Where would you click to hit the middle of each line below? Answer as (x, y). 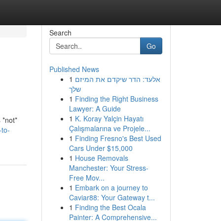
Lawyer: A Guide (95, 109)
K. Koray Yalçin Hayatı (109, 118)
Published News (74, 69)
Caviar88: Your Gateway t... (112, 197)
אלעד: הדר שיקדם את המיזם (117, 79)
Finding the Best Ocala (110, 207)
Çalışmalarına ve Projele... (110, 128)
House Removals (101, 158)
